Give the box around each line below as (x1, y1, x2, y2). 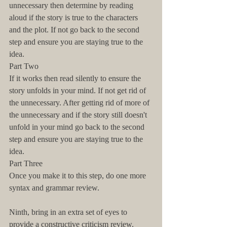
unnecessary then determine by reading (9, 1, 135, 10)
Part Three (9, 159, 43, 168)
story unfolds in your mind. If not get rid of (9, 86, 148, 95)
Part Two (9, 62, 39, 70)
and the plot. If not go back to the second (9, 25, 141, 34)
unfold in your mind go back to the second (9, 123, 146, 131)
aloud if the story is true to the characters (9, 13, 140, 22)
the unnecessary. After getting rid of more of (9, 98, 152, 107)
